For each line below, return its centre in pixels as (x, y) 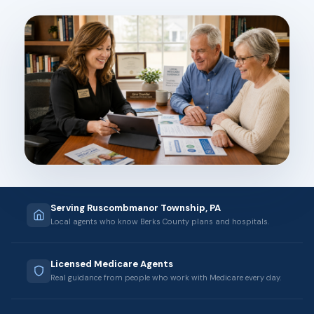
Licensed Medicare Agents (112, 264)
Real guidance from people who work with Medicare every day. (166, 277)
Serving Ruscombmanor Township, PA (136, 207)
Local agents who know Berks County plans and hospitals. (160, 221)
